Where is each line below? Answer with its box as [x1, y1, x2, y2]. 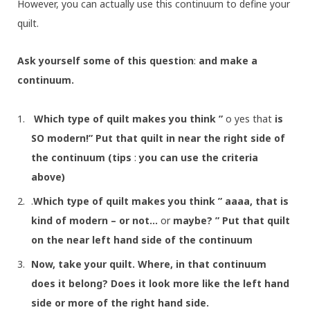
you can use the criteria [136, 151, 258, 165]
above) [31, 170, 65, 184]
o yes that [226, 112, 272, 126]
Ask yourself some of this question [17, 54, 194, 68]
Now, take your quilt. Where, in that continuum [31, 257, 266, 271]
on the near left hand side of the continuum [31, 233, 253, 247]
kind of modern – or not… [31, 214, 161, 228]
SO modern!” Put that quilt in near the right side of [31, 131, 285, 145]
